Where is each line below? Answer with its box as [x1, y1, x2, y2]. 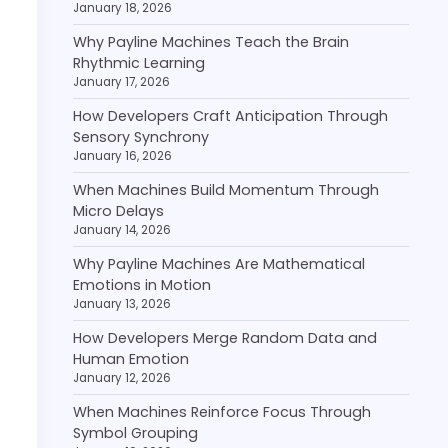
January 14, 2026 [73, 222, 171, 238]
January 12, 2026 [73, 370, 171, 386]
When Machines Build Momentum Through [73, 180, 379, 200]
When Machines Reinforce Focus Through [73, 402, 371, 422]
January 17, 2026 [73, 74, 170, 90]
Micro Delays [73, 201, 164, 221]
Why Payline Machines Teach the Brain [73, 32, 349, 52]
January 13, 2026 [73, 296, 171, 312]
